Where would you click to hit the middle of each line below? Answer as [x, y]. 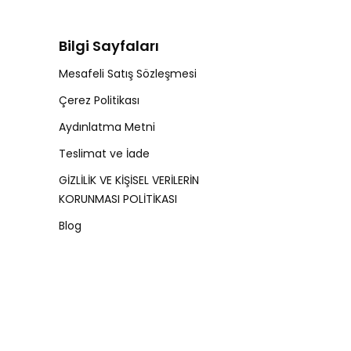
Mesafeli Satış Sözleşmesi [128, 74]
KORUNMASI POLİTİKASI [118, 199]
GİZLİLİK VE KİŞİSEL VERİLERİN [129, 181]
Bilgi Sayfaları [109, 46]
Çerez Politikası [99, 101]
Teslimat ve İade [104, 154]
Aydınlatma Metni [107, 127]
